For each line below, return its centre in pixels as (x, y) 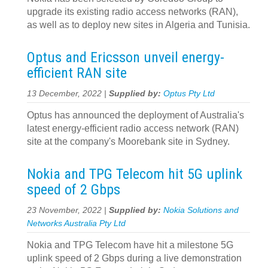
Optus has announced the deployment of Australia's (135, 115)
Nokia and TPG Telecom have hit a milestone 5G (130, 245)
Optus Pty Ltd (189, 94)
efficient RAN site (77, 73)
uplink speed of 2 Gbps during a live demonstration (134, 258)
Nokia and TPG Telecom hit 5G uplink (135, 174)
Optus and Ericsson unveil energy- (126, 57)
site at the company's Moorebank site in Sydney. (128, 141)
